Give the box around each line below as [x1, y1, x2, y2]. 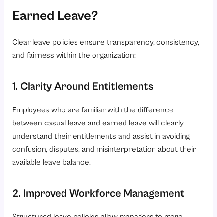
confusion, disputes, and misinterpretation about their [12, 144, 197, 154]
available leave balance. [12, 157, 91, 167]
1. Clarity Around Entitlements [12, 80, 154, 93]
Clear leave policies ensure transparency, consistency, [12, 38, 200, 47]
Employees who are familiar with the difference [12, 105, 174, 115]
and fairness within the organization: [12, 51, 136, 61]
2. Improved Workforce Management [12, 187, 185, 200]
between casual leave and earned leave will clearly [12, 118, 184, 128]
